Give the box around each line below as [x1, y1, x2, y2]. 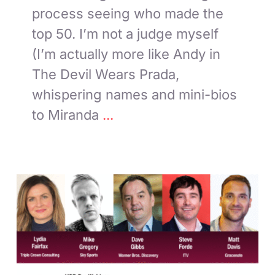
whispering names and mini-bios [32, 86, 238, 103]
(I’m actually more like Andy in [32, 45, 221, 62]
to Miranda [32, 106, 99, 123]
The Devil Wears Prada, [32, 66, 180, 82]
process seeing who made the [32, 5, 224, 21]
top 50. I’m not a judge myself [32, 25, 219, 42]
